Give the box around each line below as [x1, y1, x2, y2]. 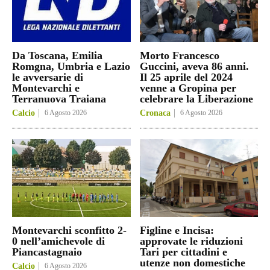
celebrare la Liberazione [139, 92, 253, 105]
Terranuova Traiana [12, 92, 106, 105]
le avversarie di [12, 71, 83, 83]
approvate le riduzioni [139, 235, 243, 248]
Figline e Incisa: [139, 224, 214, 237]
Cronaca [139, 108, 171, 118]
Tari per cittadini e [139, 246, 227, 259]
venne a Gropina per [139, 81, 236, 94]
